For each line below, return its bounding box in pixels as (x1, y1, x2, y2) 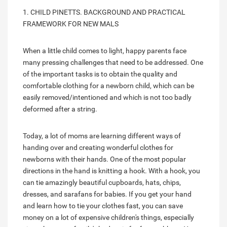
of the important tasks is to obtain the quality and (23, 69, 177, 78)
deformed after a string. (23, 104, 97, 113)
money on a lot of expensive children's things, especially (23, 213, 194, 221)
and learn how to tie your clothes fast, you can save (23, 201, 183, 210)
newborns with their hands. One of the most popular (23, 155, 186, 163)
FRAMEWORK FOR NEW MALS (23, 19, 119, 28)
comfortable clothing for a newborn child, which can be (23, 81, 194, 90)
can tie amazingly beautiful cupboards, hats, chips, (23, 178, 181, 186)
